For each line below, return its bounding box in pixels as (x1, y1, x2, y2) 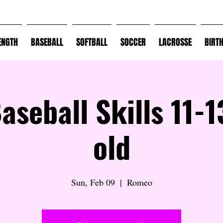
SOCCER (120, 36, 146, 49)
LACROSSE (158, 36, 192, 49)
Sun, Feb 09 (71, 176, 115, 188)
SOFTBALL (76, 36, 108, 49)
